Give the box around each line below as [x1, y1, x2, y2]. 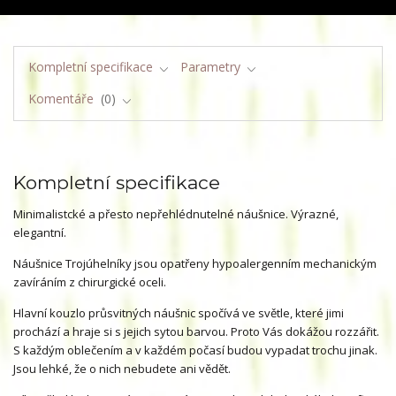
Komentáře [27, 90, 97, 108]
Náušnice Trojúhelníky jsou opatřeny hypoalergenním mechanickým [13, 255, 377, 272]
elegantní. [13, 225, 69, 241]
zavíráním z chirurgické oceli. [13, 274, 166, 291]
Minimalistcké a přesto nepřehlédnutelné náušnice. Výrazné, [13, 206, 339, 223]
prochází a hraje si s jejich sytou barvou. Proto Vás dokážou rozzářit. [13, 324, 379, 340]
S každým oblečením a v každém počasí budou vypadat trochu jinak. [13, 342, 377, 359]
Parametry [180, 57, 240, 75]
